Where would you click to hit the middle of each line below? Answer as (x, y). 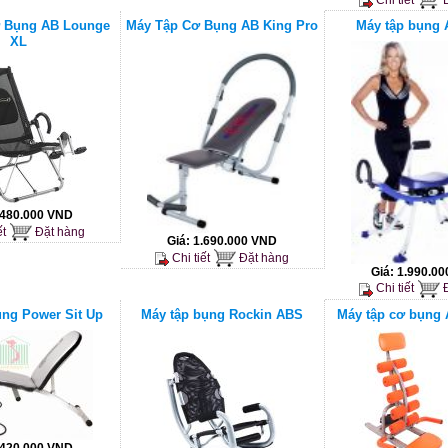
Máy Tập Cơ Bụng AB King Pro (222, 25)
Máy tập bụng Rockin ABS (222, 314)
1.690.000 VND (235, 241)
